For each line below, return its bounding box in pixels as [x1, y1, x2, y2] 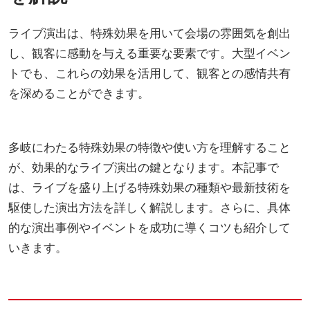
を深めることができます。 [8, 85, 149, 101]
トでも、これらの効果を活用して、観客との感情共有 [8, 65, 291, 81]
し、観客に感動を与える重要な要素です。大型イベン [8, 45, 291, 61]
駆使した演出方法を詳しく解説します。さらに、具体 [8, 199, 291, 215]
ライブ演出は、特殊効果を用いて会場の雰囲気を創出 [8, 25, 291, 41]
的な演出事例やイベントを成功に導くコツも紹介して [8, 219, 291, 235]
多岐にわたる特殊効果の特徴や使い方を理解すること [8, 139, 291, 155]
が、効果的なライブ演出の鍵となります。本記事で [8, 159, 279, 175]
